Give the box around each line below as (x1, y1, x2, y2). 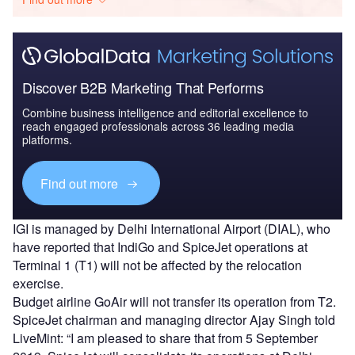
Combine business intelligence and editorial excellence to (22, 105, 308, 121)
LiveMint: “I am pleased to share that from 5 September (13, 329, 318, 348)
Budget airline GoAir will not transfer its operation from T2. (13, 292, 336, 311)
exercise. (13, 274, 63, 293)
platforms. (22, 132, 72, 148)
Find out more (40, 174, 122, 193)
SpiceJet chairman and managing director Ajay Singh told (13, 311, 335, 330)
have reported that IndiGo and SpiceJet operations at (13, 238, 307, 257)
